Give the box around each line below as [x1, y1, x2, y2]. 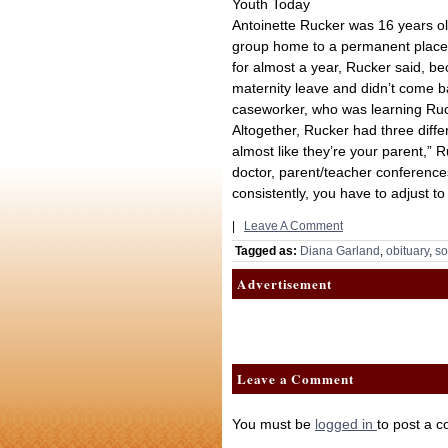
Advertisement [237, 274, 333, 294]
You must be [232, 416, 315, 432]
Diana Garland [300, 244, 380, 258]
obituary [386, 244, 429, 258]
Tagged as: [235, 244, 297, 258]
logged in [315, 416, 377, 432]
